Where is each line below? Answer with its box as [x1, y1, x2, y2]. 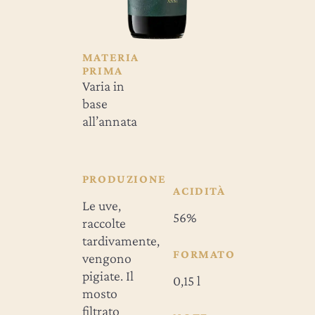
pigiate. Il [82, 267, 134, 283]
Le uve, [82, 197, 121, 213]
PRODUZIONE [82, 172, 167, 186]
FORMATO [173, 247, 236, 261]
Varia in [82, 77, 124, 94]
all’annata [82, 112, 137, 129]
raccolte [82, 214, 126, 231]
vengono [82, 250, 131, 266]
